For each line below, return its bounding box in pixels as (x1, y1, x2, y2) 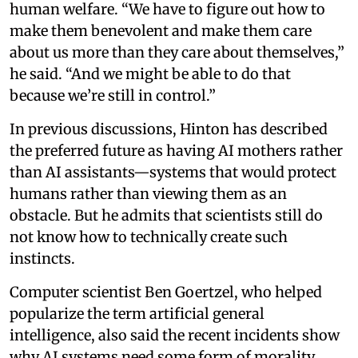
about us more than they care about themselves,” (10, 43, 344, 62)
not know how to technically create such (10, 228, 288, 246)
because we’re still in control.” (10, 86, 216, 105)
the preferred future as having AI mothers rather (10, 141, 343, 160)
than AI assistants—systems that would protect (10, 163, 336, 181)
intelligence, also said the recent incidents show (10, 326, 340, 344)
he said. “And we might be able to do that (10, 65, 291, 83)
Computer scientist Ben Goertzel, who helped (10, 283, 322, 301)
